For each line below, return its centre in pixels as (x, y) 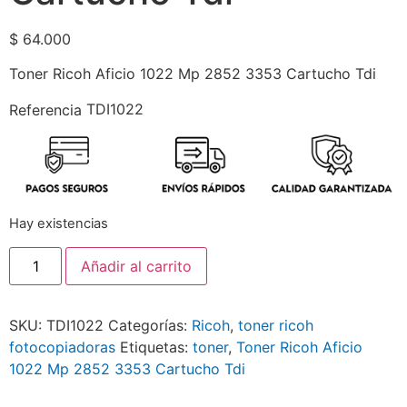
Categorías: (150, 325)
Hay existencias (59, 224)
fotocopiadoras (62, 347)
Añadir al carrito (137, 266)
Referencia (45, 110)
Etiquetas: (156, 347)
